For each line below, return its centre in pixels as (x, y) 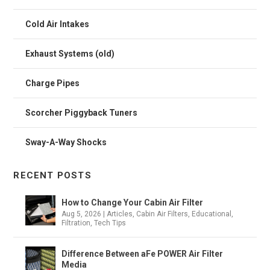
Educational (212, 214)
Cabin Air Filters (162, 214)
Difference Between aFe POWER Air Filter (143, 253)
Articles (120, 214)
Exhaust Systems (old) (70, 53)
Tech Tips (110, 223)
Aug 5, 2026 (82, 214)
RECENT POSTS (52, 175)
